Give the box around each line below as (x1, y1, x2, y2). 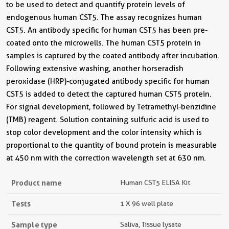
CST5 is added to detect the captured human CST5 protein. (6, 89, 212, 99)
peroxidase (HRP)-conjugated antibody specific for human (6, 77, 210, 86)
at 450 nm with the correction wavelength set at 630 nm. (6, 153, 206, 163)
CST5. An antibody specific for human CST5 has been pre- (6, 26, 208, 35)
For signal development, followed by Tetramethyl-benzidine (6, 102, 216, 111)
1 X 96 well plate (120, 199, 173, 208)
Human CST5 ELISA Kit (120, 178, 190, 187)
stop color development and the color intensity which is (6, 128, 202, 137)
